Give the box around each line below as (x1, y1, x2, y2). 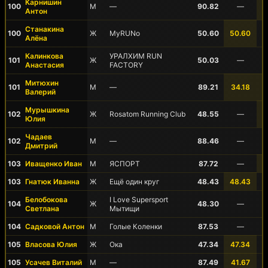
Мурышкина (25, 105, 69, 114)
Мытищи (109, 204, 139, 213)
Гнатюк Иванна (25, 177, 80, 186)
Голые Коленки (109, 222, 162, 231)
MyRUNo (109, 29, 140, 38)
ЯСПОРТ (109, 159, 140, 168)
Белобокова (25, 195, 68, 204)
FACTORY (109, 60, 143, 69)
